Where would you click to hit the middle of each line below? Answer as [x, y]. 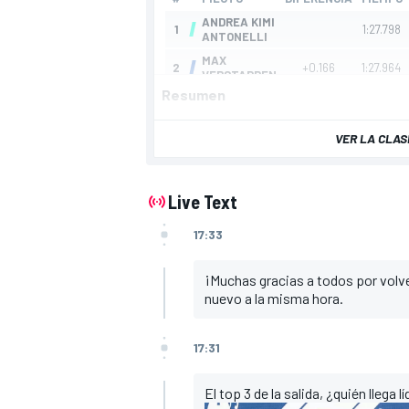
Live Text [203, 201]
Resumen [194, 94]
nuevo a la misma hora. [275, 298]
